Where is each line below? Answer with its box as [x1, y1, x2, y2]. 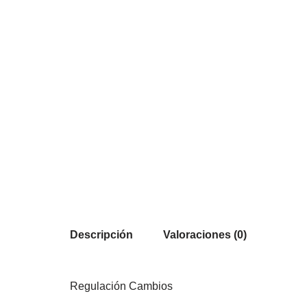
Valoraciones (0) [163, 229, 247, 241]
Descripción [70, 229, 133, 241]
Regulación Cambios [70, 280, 173, 293]
